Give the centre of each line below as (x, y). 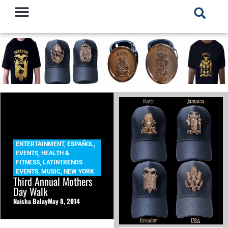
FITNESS (28, 163)
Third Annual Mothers (53, 181)
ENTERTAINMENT (40, 144)
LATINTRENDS (63, 163)
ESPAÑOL (80, 144)
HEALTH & (55, 153)
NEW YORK (79, 172)
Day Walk (31, 192)
